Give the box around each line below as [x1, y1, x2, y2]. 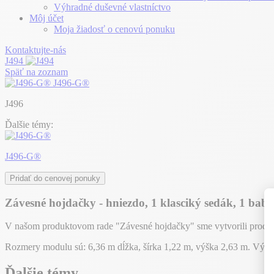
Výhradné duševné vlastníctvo [54, 2, 171, 12]
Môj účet [29, 13, 64, 23]
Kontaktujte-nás [5, 45, 66, 55]
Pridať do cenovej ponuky [10, 174, 100, 183]
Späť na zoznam [5, 67, 68, 77]
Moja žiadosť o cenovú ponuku [54, 24, 175, 34]
